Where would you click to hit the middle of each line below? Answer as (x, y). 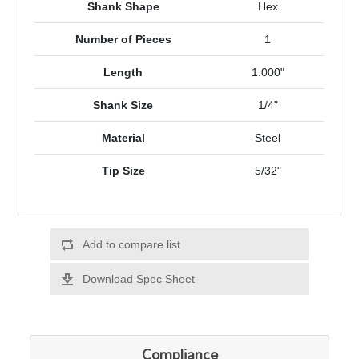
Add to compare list (131, 245)
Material (123, 138)
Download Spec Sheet (138, 279)
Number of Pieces (123, 40)
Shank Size (123, 105)
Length (123, 73)
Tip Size (123, 171)
